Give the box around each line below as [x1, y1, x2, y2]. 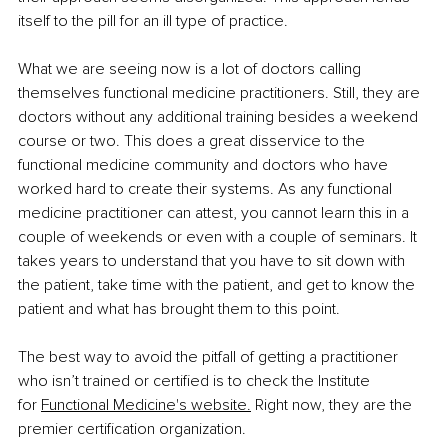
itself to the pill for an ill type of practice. [18, 11, 288, 32]
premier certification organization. [18, 419, 246, 440]
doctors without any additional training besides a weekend [18, 107, 422, 128]
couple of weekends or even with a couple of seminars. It [18, 227, 421, 248]
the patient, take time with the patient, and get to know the [18, 275, 419, 296]
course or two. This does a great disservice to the [18, 131, 369, 152]
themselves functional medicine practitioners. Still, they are [18, 83, 424, 104]
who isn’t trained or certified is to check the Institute [18, 371, 374, 392]
